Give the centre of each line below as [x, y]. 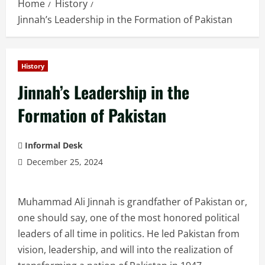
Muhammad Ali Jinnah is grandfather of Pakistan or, [132, 202]
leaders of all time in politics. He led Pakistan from [129, 234]
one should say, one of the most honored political [129, 218]
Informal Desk [54, 146]
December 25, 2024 [64, 162]
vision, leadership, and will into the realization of [125, 250]
